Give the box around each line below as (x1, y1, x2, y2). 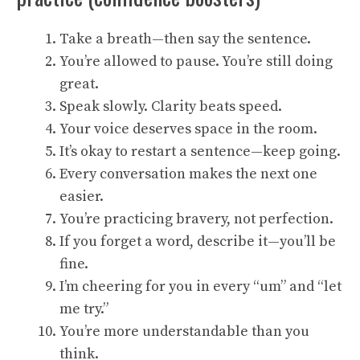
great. (59, 75, 99, 93)
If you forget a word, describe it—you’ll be (59, 232, 336, 251)
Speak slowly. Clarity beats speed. (59, 97, 282, 116)
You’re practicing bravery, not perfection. (59, 210, 333, 228)
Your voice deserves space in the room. (59, 120, 317, 138)
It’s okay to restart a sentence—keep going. (59, 142, 341, 161)
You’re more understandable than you (59, 322, 309, 341)
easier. (59, 187, 104, 206)
